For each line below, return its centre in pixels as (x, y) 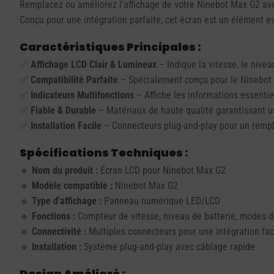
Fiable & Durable (63, 110)
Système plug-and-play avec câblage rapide (168, 246)
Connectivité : (59, 231)
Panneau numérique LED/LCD (161, 201)
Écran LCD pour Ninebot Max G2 (162, 170)
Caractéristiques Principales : (110, 46)
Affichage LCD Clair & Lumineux (94, 64)
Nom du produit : (65, 170)
